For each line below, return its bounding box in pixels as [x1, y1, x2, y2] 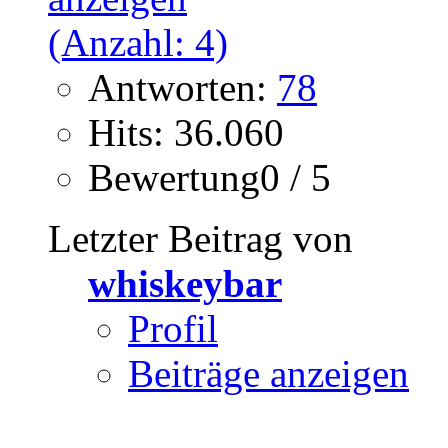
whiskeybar [88, 261, 282, 305]
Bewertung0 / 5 [88, 155, 331, 199]
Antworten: [88, 65, 277, 109]
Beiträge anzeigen [128, 351, 409, 395]
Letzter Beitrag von [48, 216, 353, 260]
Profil [128, 306, 218, 350]
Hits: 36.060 [88, 110, 284, 154]
